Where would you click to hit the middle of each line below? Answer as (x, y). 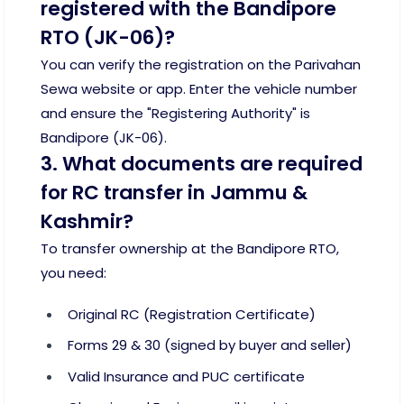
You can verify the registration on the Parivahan (201, 64)
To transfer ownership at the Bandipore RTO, (190, 248)
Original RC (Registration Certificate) (192, 314)
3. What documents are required (202, 163)
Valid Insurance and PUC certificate (186, 376)
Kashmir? (87, 221)
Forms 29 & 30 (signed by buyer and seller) (210, 345)
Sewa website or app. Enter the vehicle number (199, 88)
